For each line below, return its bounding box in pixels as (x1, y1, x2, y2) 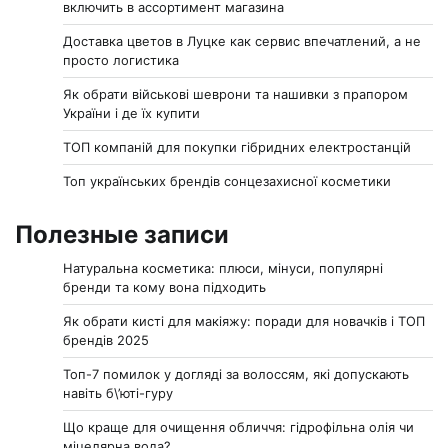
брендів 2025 (63, 332, 149, 349)
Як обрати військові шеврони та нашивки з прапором (63, 86, 408, 103)
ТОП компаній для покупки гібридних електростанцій (63, 139, 411, 156)
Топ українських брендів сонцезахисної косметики (63, 173, 391, 190)
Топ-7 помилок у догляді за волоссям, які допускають (63, 366, 409, 383)
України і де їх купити (63, 105, 200, 122)
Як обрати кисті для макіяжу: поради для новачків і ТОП (63, 313, 425, 330)
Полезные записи (15, 220, 229, 250)
